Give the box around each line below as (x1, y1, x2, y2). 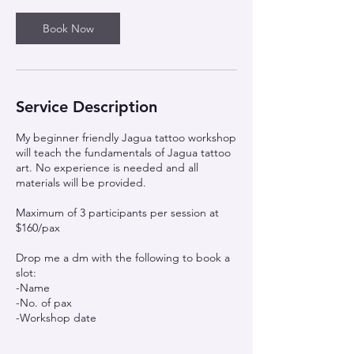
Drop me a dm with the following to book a (16, 250, 230, 265)
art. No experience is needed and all (16, 160, 198, 175)
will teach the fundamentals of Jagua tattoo (16, 145, 231, 160)
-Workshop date (16, 311, 96, 325)
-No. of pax (16, 296, 72, 310)
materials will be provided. (16, 175, 146, 190)
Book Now (42, 21, 94, 36)
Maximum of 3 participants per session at (16, 205, 219, 220)
